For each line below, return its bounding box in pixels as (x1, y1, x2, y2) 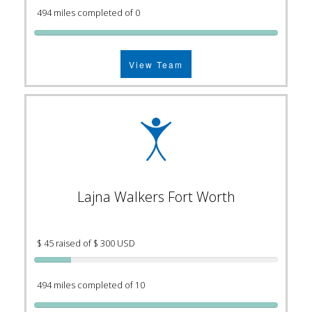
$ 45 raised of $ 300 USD (37, 237, 135, 250)
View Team (129, 58, 183, 70)
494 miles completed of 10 (37, 279, 145, 292)
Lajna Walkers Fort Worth (77, 187, 235, 207)
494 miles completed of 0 (37, 7, 140, 19)
